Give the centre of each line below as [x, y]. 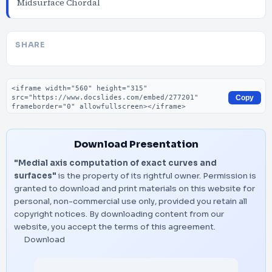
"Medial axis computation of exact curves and [115, 163]
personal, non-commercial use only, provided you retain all [131, 201]
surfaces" [35, 176]
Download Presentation [136, 144]
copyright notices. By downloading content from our [119, 214]
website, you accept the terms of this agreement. [115, 227]
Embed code [36, 84]
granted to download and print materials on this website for [134, 189]
